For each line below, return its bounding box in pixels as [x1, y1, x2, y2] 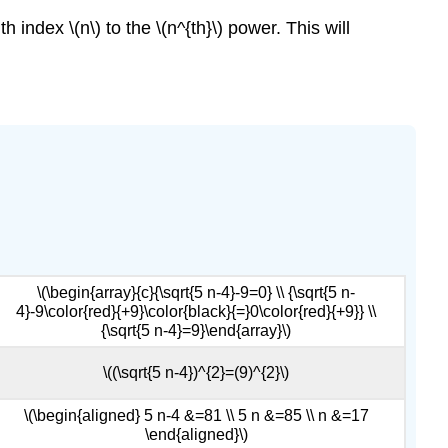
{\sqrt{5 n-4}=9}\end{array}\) [101, 322, 291, 340]
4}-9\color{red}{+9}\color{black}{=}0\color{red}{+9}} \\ [16, 303, 376, 321]
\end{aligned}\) [144, 426, 248, 444]
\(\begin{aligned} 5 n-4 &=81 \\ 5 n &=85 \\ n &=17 [23, 407, 369, 425]
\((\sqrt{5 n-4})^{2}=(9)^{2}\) [103, 364, 289, 382]
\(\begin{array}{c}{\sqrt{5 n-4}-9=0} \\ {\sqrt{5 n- [37, 284, 355, 302]
